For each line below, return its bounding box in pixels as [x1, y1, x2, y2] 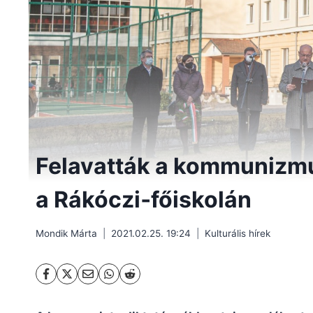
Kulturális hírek [205, 227, 270, 239]
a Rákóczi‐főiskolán [36, 186, 252, 214]
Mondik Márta [36, 227, 97, 239]
